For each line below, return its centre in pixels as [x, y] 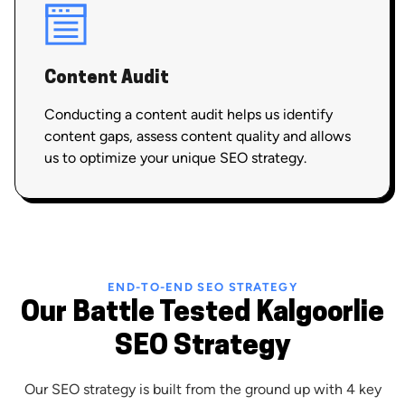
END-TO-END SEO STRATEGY [202, 287]
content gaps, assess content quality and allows [198, 136]
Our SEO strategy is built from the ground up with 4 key [202, 389]
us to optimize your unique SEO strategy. [175, 157]
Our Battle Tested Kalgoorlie [202, 314]
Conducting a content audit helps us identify [188, 114]
